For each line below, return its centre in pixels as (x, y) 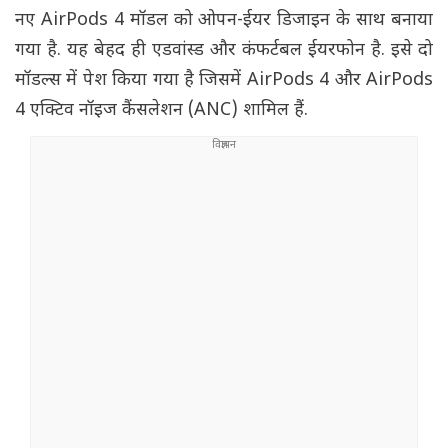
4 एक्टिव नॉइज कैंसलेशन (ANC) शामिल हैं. (164, 111)
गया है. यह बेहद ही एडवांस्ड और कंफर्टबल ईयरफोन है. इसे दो (224, 51)
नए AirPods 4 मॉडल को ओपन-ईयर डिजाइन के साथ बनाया (224, 21)
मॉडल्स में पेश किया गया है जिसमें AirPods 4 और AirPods (224, 81)
